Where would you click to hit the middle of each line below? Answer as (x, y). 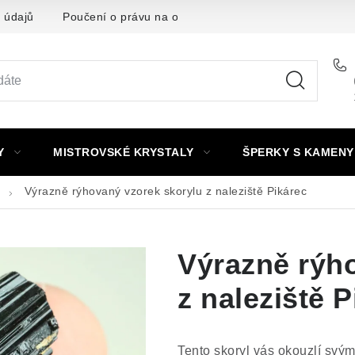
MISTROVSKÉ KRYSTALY (124, 152)
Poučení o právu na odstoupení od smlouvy (179, 16)
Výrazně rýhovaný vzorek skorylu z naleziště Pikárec (165, 191)
